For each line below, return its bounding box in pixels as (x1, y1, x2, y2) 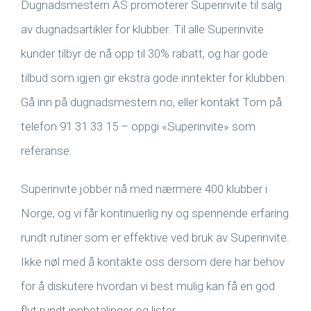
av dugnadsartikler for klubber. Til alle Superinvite (21, 22, 264, 36)
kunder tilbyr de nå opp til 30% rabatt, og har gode (21, 47, 268, 60)
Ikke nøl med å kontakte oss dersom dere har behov (21, 255, 285, 269)
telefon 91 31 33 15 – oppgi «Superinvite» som (21, 119, 255, 133)
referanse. (21, 144, 72, 158)
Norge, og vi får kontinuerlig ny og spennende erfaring (21, 206, 289, 220)
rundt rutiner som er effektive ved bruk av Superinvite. (21, 230, 289, 244)
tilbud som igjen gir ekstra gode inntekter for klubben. (21, 71, 287, 85)
